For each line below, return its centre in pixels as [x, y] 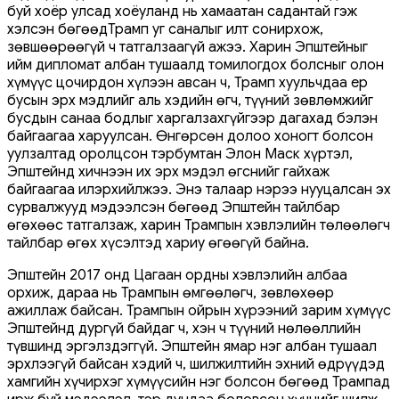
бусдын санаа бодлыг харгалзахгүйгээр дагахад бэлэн [192, 118]
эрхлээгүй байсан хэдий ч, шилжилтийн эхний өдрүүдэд [196, 364]
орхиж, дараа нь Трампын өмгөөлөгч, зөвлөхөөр [171, 293]
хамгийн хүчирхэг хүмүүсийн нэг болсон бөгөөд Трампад [199, 382]
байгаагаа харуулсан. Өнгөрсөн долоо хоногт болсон [190, 136]
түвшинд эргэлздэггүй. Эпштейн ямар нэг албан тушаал [192, 346]
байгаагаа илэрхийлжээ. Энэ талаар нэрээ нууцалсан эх [199, 189]
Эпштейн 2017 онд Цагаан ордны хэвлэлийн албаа [177, 275]
